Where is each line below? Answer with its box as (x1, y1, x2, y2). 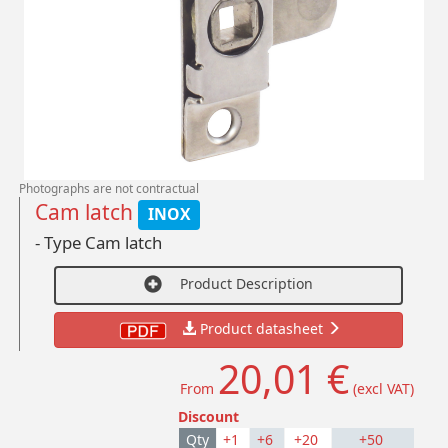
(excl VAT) (348, 379, 414, 399)
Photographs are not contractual (19, 180, 200, 197)
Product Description (179, 273, 313, 293)
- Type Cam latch (35, 231, 163, 255)
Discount (177, 407, 239, 427)
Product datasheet (200, 319, 328, 339)
